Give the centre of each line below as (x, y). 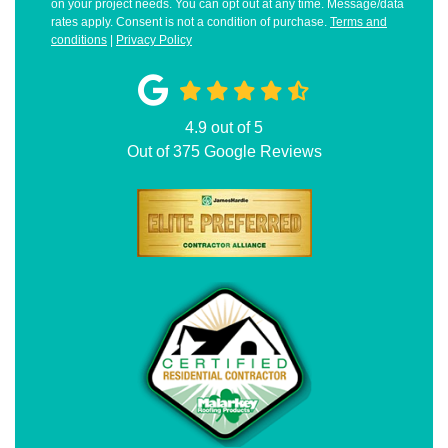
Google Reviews (260, 151)
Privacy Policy (154, 40)
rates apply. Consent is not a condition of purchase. (190, 22)
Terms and (358, 22)
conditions (79, 40)
